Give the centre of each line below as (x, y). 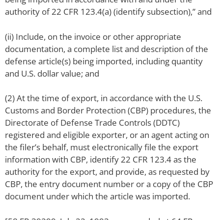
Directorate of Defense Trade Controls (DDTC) (92, 123)
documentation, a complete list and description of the (107, 49)
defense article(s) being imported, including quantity (104, 61)
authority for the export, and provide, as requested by (107, 172)
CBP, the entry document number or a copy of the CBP (109, 184)
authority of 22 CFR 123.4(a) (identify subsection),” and (108, 12)
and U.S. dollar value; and (52, 73)
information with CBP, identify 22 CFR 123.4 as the (101, 160)
